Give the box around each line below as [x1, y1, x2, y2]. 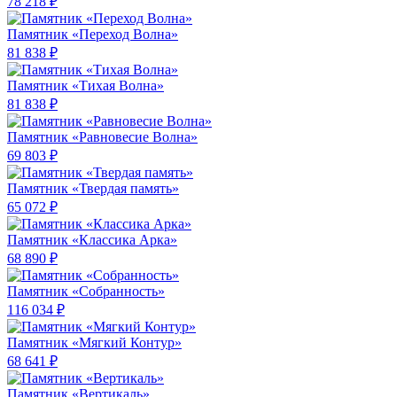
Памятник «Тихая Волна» [7, 78, 164, 94]
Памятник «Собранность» [7, 284, 165, 300]
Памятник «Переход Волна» [7, 27, 178, 43]
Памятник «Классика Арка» [7, 232, 177, 248]
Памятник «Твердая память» [7, 181, 179, 197]
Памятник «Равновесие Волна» [7, 129, 198, 145]
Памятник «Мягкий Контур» [7, 335, 182, 351]
